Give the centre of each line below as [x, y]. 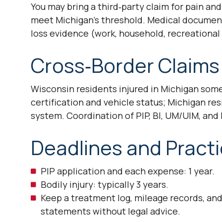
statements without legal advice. [111, 211]
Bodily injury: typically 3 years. [105, 185]
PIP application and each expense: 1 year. [128, 171]
